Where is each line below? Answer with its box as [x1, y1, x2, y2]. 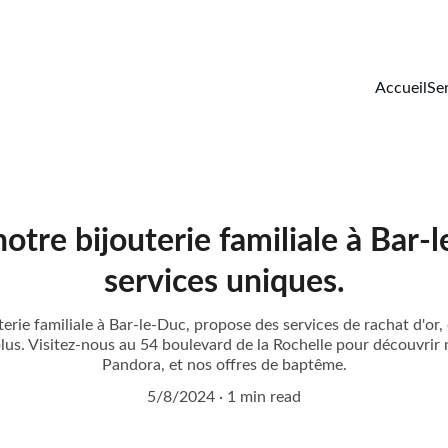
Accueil [375, 80, 427, 96]
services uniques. [103, 266, 345, 298]
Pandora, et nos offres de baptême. [101, 357, 347, 373]
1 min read [227, 389, 301, 405]
